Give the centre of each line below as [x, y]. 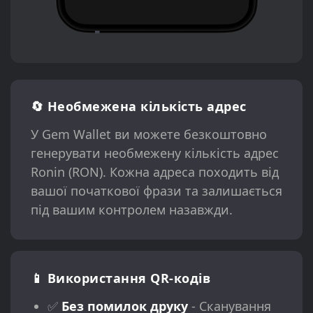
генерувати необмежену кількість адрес [154, 153]
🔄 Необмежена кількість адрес [138, 107]
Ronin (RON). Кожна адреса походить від [154, 172]
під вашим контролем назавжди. [131, 210]
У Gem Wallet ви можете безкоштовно [148, 134]
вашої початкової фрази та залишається [156, 191]
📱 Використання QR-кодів [121, 278]
